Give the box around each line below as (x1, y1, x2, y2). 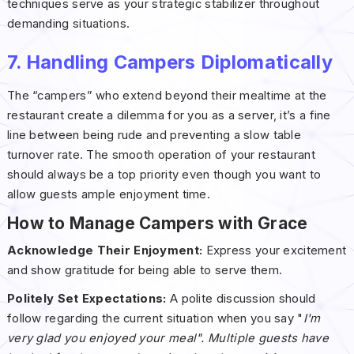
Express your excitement (202, 243, 347, 258)
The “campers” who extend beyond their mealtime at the (6, 88, 327, 104)
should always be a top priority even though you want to (6, 168, 322, 183)
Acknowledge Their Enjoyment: (6, 243, 203, 258)
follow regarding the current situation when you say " (6, 311, 303, 326)
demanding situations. (6, 17, 130, 32)
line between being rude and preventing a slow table (6, 128, 302, 143)
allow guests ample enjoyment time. (6, 187, 211, 202)
